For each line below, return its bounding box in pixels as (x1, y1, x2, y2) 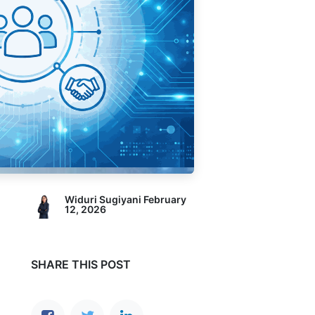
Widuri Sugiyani (65, 193, 141, 205)
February (143, 193, 186, 205)
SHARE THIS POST (31, 257, 131, 271)
